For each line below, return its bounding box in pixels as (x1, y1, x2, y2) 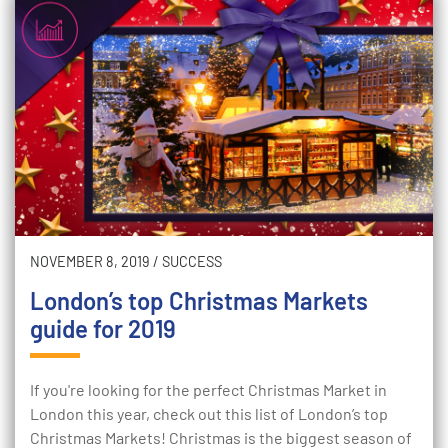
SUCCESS (162, 253, 222, 270)
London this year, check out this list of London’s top (30, 404, 388, 423)
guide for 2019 (30, 314, 176, 343)
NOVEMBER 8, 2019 (30, 253, 150, 270)
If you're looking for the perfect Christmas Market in (30, 380, 387, 399)
